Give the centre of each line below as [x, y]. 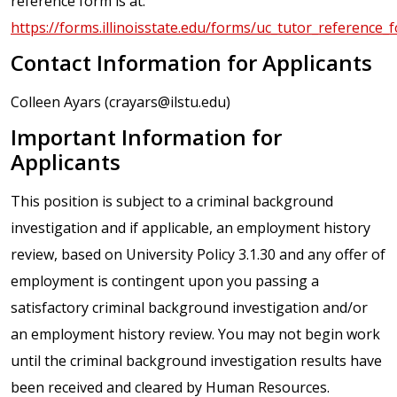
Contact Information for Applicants [191, 63]
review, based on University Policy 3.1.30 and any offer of [198, 255]
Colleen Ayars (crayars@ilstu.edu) [121, 102]
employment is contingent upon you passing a [165, 281]
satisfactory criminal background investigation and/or [189, 308]
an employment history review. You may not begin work [195, 335]
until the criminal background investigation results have [196, 361]
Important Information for [146, 137]
